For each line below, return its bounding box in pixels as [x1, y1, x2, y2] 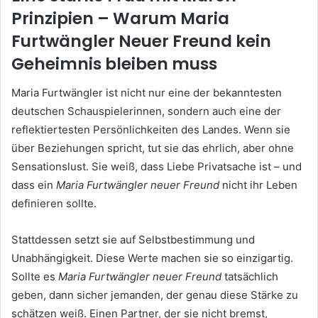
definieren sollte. [11, 196, 97, 210]
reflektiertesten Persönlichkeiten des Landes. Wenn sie [11, 122, 290, 136]
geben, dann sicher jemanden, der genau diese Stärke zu [11, 287, 298, 302]
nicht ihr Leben [219, 177, 297, 192]
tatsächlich [221, 269, 278, 283]
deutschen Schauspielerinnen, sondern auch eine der [11, 104, 281, 118]
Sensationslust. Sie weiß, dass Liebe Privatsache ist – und [11, 159, 302, 173]
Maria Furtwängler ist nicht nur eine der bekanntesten [11, 85, 282, 99]
